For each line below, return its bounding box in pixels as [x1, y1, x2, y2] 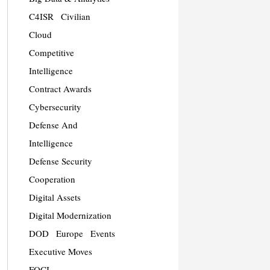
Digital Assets [28, 191, 81, 204]
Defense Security [28, 155, 92, 168]
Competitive [28, 46, 74, 59]
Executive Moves [28, 245, 92, 258]
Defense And [28, 119, 78, 131]
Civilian [60, 10, 90, 23]
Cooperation [28, 173, 75, 186]
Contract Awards [28, 83, 92, 95]
